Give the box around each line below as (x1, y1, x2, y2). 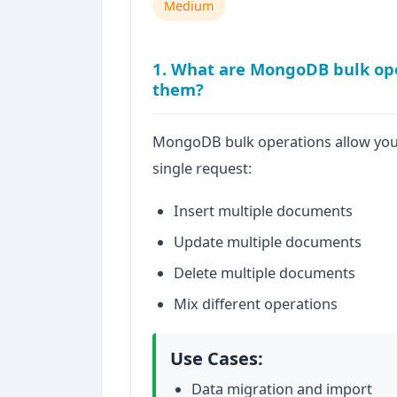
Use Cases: (170, 346, 263, 371)
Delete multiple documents (174, 263, 355, 284)
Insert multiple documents (174, 200, 353, 221)
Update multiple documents (174, 231, 362, 252)
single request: (152, 158, 252, 178)
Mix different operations (174, 294, 338, 315)
